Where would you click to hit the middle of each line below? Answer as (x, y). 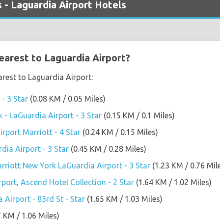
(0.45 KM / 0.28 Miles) (108, 149)
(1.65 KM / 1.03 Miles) (124, 199)
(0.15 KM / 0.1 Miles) (138, 115)
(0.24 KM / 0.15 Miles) (119, 132)
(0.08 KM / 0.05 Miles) (67, 98)
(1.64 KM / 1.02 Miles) (173, 182)
